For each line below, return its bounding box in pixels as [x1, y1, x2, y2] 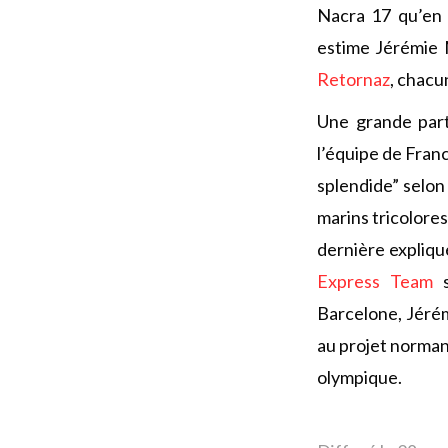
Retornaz [317, 68, 390, 91]
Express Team [317, 270, 434, 293]
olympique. [317, 366, 402, 389]
